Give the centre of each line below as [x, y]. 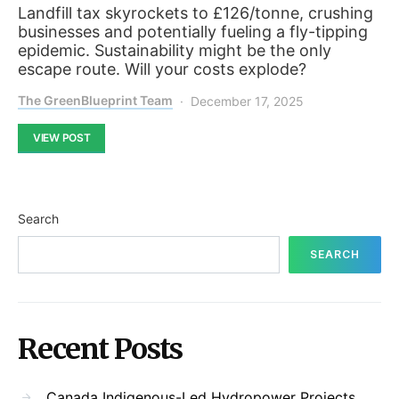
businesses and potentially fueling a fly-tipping [193, 31]
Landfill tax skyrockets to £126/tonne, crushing [195, 12]
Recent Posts [100, 349]
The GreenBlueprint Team [95, 100]
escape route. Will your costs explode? [162, 69]
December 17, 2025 [247, 101]
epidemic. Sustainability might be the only [175, 50]
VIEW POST [62, 137]
